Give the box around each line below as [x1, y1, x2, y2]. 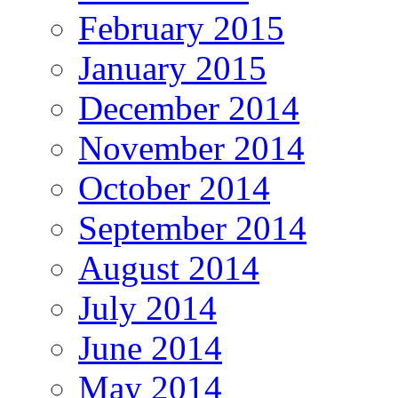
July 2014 [78, 288, 217, 327]
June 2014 [78, 328, 222, 367]
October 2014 [78, 168, 270, 207]
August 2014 [78, 248, 259, 287]
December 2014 [78, 88, 299, 127]
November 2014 [78, 128, 305, 167]
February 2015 [78, 8, 284, 47]
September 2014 [78, 208, 306, 247]
